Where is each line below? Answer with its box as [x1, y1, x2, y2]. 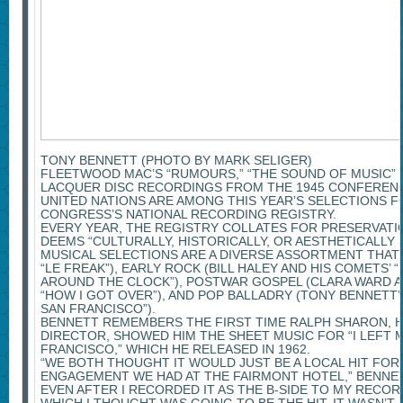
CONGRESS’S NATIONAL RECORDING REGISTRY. [40, 207, 336, 222]
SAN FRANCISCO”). [40, 301, 156, 317]
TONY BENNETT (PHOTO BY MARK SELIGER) [40, 153, 312, 168]
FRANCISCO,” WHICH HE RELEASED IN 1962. [40, 342, 310, 357]
